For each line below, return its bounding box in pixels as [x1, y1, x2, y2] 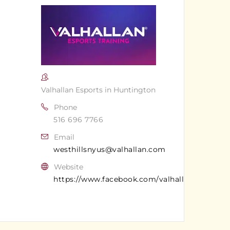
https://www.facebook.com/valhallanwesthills [53, 175, 227, 184]
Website [53, 162, 83, 172]
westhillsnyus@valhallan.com [53, 145, 166, 155]
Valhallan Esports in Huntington [41, 85, 156, 95]
